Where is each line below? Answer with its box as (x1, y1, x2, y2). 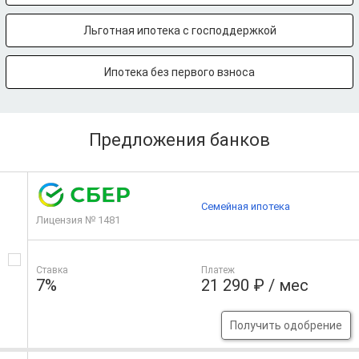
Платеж (201, 264, 236, 276)
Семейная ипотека (201, 200, 291, 212)
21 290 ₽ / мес (201, 276, 309, 295)
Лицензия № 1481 (36, 214, 120, 226)
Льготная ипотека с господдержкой (83, 24, 276, 37)
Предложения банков (89, 130, 270, 150)
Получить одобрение (229, 319, 342, 332)
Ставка (36, 264, 68, 276)
